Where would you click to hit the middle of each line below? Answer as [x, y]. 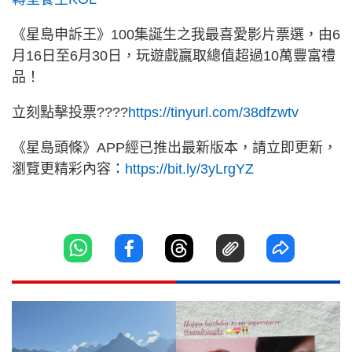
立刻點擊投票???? [70, 113]
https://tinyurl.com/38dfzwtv [213, 113]
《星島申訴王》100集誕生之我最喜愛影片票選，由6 [176, 35]
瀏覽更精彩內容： [68, 169]
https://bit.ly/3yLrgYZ [189, 169]
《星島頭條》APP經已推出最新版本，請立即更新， [174, 148]
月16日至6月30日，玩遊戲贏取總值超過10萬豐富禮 [174, 56]
